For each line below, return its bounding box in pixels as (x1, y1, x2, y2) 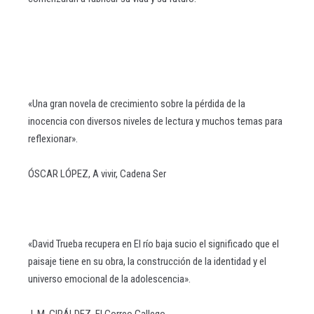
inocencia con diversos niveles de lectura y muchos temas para (28, 115, 282, 128)
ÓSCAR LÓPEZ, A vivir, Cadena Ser (28, 168, 166, 180)
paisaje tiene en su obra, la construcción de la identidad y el (28, 255, 266, 268)
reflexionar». (28, 132, 78, 145)
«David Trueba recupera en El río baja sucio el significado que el (28, 238, 279, 250)
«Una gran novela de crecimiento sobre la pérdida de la (28, 97, 245, 110)
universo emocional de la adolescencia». (28, 273, 193, 285)
